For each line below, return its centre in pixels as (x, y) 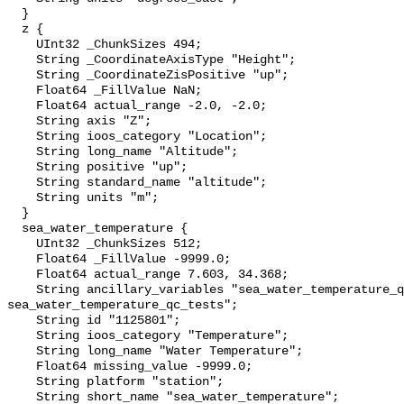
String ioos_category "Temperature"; (22, 336)
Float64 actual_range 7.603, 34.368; (22, 275)
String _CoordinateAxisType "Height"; (22, 60)
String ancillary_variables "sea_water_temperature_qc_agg (22, 290)
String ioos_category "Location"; (22, 137)
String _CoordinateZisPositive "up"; (22, 76)
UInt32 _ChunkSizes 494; (22, 45)
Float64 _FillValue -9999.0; (22, 260)
